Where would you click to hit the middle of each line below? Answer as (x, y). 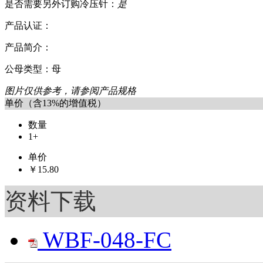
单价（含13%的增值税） (55, 103)
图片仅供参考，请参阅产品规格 (70, 91)
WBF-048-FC (104, 240)
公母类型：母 (33, 69)
